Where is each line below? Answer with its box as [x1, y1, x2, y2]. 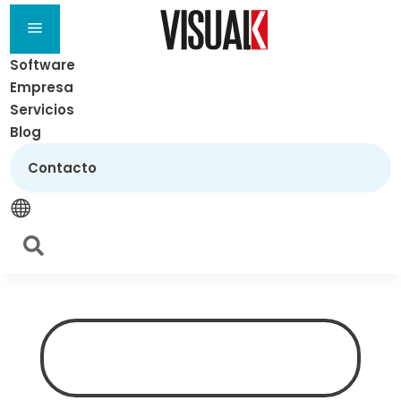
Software [10, 55, 76, 74]
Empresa [10, 78, 74, 97]
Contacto [28, 158, 98, 177]
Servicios [10, 100, 75, 119]
